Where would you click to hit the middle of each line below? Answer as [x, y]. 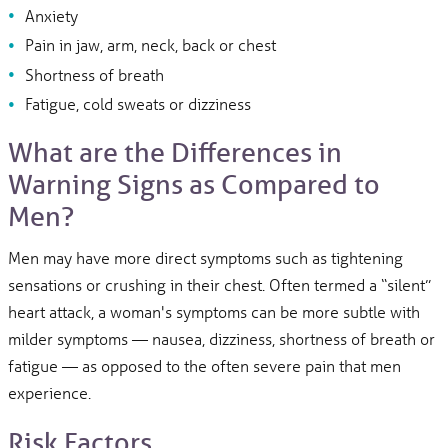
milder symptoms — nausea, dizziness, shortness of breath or [222, 339]
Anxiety [51, 15]
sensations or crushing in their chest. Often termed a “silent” [220, 285]
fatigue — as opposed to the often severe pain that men [205, 366]
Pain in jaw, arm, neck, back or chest [150, 45]
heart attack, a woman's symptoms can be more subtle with [214, 312]
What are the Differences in [175, 152]
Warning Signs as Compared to [194, 184]
